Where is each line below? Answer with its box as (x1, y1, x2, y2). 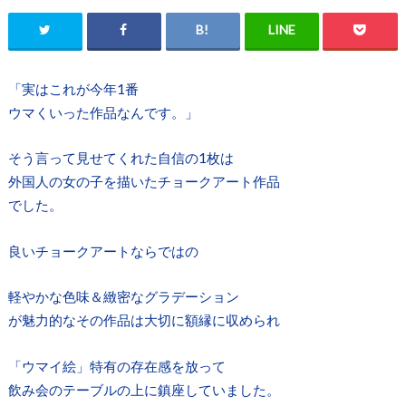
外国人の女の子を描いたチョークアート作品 (7, 173, 280, 190)
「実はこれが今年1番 (7, 80, 139, 97)
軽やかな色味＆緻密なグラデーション (7, 288, 239, 305)
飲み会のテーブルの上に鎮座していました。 (7, 382, 280, 399)
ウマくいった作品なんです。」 (7, 103, 198, 121)
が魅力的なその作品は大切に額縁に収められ (7, 312, 280, 329)
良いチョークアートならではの (7, 242, 198, 259)
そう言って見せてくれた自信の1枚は (7, 150, 234, 167)
